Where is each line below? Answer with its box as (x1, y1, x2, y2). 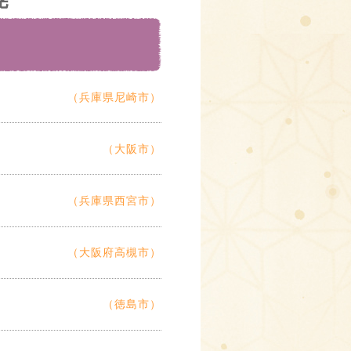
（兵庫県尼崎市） (67, 90, 161, 103)
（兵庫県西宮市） (67, 194, 161, 207)
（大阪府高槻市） (67, 246, 161, 259)
